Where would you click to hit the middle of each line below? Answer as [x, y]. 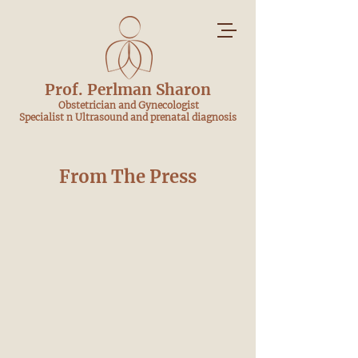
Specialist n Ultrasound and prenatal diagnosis [127, 117]
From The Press [128, 177]
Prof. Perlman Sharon [128, 89]
